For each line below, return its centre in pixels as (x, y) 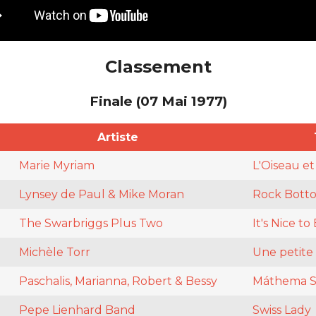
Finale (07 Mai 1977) (158, 101)
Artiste (118, 138)
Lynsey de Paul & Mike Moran (101, 195)
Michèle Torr (54, 253)
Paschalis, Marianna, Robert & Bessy (118, 281)
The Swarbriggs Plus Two (91, 224)
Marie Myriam (56, 166)
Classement (158, 66)
